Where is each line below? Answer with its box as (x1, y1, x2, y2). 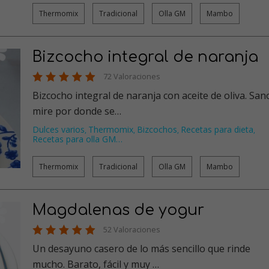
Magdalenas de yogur (32, 201, 204, 219)
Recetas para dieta (181, 123, 253, 135)
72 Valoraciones (103, 70, 160, 82)
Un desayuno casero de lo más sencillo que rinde (32, 241, 250, 255)
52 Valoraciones (103, 223, 160, 235)
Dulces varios (32, 123, 85, 135)
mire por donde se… (32, 104, 121, 118)
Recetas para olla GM (32, 133, 116, 145)
